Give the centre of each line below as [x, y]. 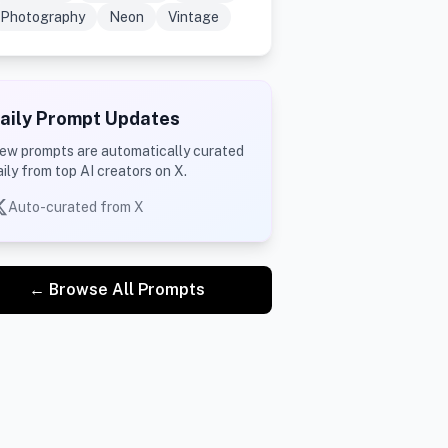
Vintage [193, 17]
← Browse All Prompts [117, 289]
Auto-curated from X [75, 207]
